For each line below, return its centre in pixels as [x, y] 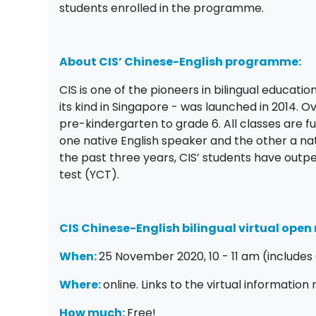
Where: [81, 285]
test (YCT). [90, 175]
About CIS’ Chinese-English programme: [181, 62]
